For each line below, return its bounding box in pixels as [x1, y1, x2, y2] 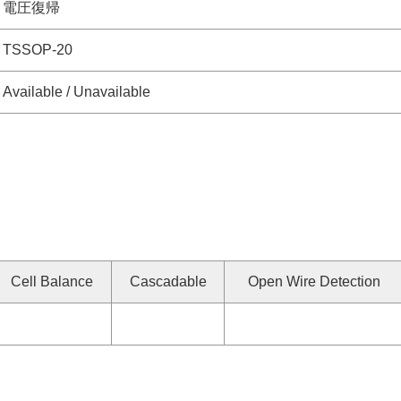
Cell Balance [11, 274, 93, 289]
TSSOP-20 [3, 42, 73, 57]
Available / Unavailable [3, 84, 150, 99]
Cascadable [129, 274, 207, 289]
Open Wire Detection [247, 274, 380, 289]
